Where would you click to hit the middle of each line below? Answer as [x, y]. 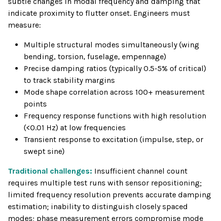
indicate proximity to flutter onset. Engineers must [99, 13]
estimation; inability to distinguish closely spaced [98, 207]
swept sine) [44, 151]
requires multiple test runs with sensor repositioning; [105, 183]
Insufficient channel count [141, 171]
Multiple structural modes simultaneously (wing [111, 45]
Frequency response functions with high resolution [115, 116]
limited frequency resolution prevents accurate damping [110, 195]
